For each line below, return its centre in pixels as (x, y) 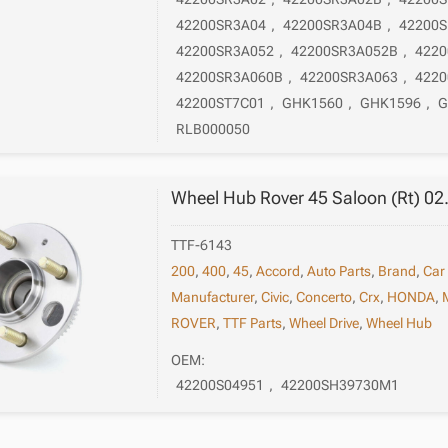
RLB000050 (213, 129)
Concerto (324, 297)
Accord (278, 271)
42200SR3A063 (349, 77)
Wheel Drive (324, 323)
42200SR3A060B (230, 77)
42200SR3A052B (345, 51)
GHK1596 (391, 103)
